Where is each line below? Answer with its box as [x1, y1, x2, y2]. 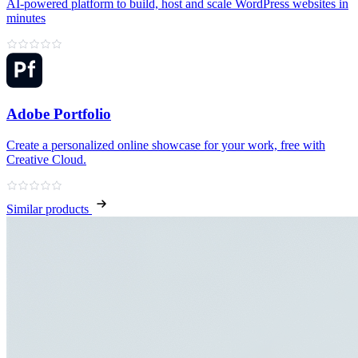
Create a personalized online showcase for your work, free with [6, 138, 325, 153]
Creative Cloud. [6, 153, 86, 167]
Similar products [6, 202, 89, 217]
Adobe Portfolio [6, 105, 111, 123]
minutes [6, 10, 46, 25]
